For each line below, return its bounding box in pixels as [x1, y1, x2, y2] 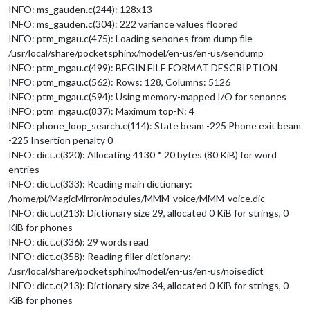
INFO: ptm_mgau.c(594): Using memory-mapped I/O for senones [8, 90, 286, 102]
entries [8, 163, 39, 175]
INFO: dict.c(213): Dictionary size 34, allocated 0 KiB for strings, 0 [8, 279, 289, 291]
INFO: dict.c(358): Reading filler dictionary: [8, 250, 191, 262]
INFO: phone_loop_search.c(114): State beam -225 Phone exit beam [8, 119, 301, 131]
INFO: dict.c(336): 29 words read [8, 235, 149, 248]
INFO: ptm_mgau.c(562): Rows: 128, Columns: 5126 [8, 75, 230, 88]
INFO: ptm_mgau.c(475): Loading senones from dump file [8, 32, 253, 44]
